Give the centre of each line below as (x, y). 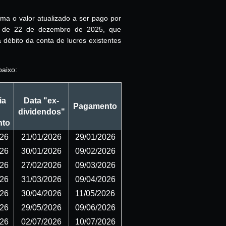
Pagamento (95, 106)
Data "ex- (41, 100)
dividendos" (41, 111)
